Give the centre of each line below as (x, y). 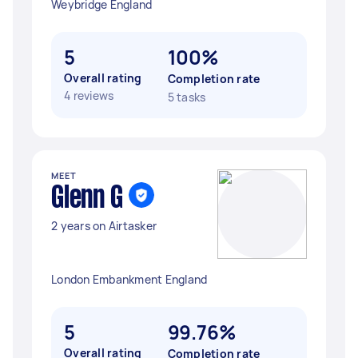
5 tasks (187, 97)
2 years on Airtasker (104, 226)
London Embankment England (129, 279)
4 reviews (89, 95)
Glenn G (87, 199)
